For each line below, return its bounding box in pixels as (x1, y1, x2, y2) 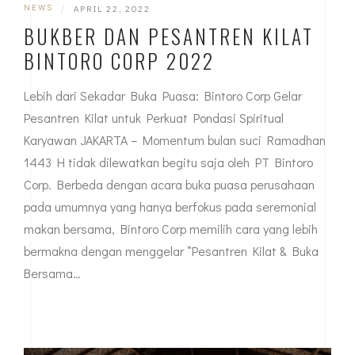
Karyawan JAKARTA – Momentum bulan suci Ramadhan (24, 131, 326, 148)
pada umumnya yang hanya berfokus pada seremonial (24, 197, 316, 215)
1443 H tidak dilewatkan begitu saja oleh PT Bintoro (24, 153, 313, 170)
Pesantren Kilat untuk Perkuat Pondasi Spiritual (24, 109, 284, 126)
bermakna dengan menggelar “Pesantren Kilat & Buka (24, 242, 319, 259)
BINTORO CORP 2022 (24, 45, 215, 75)
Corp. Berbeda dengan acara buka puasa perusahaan (24, 175, 315, 193)
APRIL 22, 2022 (74, 2, 151, 14)
